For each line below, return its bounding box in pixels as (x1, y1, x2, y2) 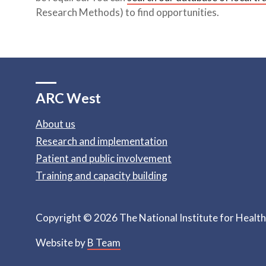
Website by (36, 236, 87, 249)
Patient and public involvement (36, 152, 172, 165)
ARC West (36, 90, 102, 107)
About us (36, 118, 75, 131)
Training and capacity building (36, 169, 167, 182)
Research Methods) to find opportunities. (36, 5, 219, 18)
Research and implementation (36, 135, 167, 148)
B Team (87, 236, 121, 249)
